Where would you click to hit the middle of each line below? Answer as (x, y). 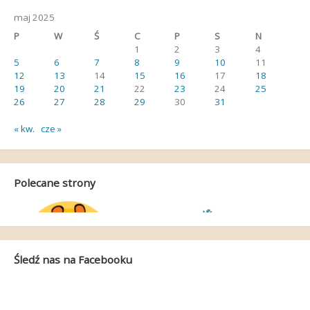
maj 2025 (34, 17)
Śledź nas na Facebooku (73, 259)
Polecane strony (54, 182)
